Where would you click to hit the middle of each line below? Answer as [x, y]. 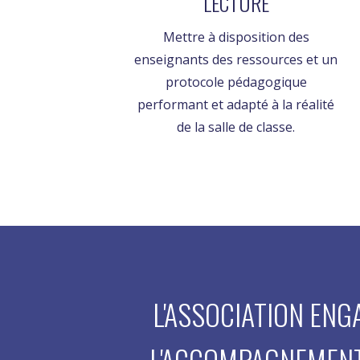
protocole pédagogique [236, 82]
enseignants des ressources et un [236, 60]
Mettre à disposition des [236, 37]
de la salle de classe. [236, 127]
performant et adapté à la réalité [236, 105]
